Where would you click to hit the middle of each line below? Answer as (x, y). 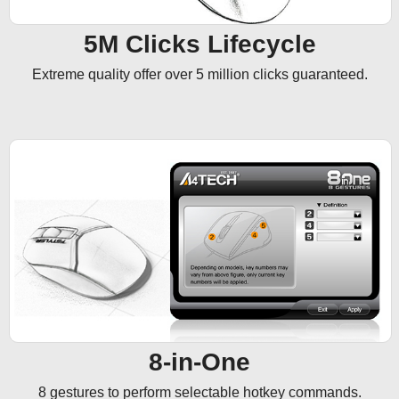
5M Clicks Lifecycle (199, 44)
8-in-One (199, 362)
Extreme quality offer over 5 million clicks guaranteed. (199, 74)
